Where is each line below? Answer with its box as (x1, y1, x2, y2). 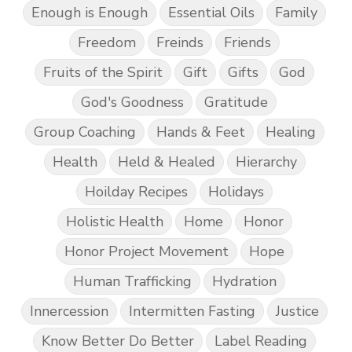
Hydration (211, 271, 277, 291)
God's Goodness (81, 92, 184, 112)
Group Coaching (33, 122, 136, 141)
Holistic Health (65, 211, 163, 231)
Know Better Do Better (42, 331, 194, 350)
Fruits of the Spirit (43, 62, 163, 82)
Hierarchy (235, 152, 297, 171)
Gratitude (204, 92, 268, 112)
